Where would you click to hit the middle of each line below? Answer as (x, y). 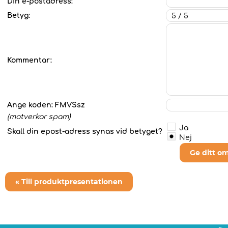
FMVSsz (70, 105)
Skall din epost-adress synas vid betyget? (86, 132)
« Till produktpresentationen (69, 182)
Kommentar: (30, 60)
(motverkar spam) (39, 117)
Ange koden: (31, 105)
